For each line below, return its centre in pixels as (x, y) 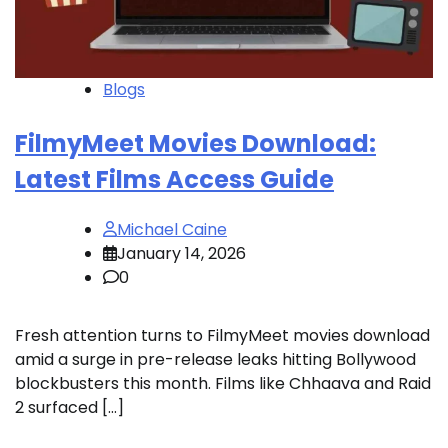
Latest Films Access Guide (174, 180)
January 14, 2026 (181, 254)
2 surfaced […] (69, 408)
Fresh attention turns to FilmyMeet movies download (222, 336)
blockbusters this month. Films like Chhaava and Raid (223, 384)
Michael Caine (172, 230)
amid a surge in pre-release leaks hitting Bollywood (215, 360)
